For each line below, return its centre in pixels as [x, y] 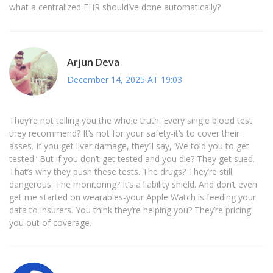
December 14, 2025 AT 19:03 [125, 79]
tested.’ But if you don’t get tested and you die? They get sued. [132, 159]
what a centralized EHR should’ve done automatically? [115, 7]
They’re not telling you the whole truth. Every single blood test [131, 121]
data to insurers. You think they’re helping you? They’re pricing [130, 210]
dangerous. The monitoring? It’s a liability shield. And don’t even [133, 185]
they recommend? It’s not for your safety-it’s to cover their [124, 133]
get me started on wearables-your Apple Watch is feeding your [133, 197]
